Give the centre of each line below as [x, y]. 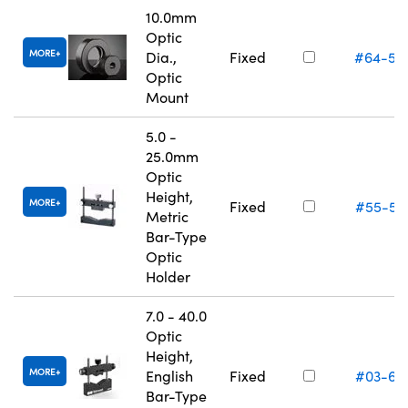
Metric [167, 217]
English [169, 376]
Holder [168, 277]
